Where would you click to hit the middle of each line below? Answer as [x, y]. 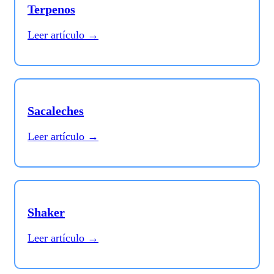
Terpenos [51, 9]
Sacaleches [56, 111]
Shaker [46, 213]
